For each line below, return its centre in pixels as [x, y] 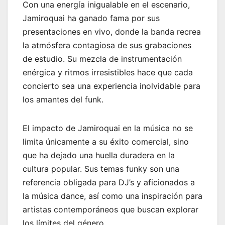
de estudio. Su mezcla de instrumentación [102, 59]
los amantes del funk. [63, 100]
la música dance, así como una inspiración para [113, 196]
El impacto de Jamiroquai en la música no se [108, 128]
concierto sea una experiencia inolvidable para [111, 86]
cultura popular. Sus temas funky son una [101, 169]
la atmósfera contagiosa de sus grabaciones [107, 45]
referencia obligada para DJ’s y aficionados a [109, 183]
